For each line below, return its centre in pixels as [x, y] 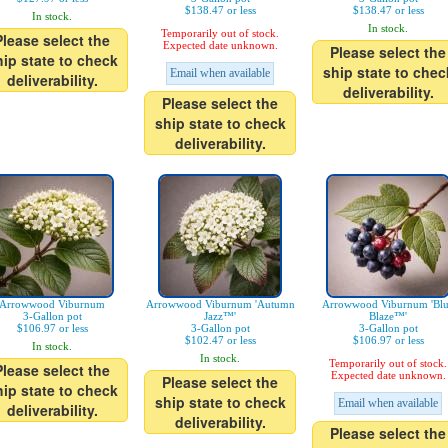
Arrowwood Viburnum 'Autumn [220, 304]
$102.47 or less [220, 340]
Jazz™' [220, 316]
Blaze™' [388, 316]
